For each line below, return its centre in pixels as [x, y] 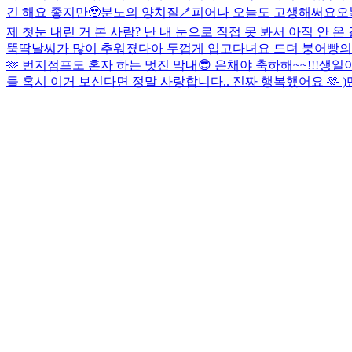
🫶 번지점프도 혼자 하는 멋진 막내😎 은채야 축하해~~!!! [163, 64]
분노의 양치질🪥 [146, 12]
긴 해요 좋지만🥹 [53, 12]
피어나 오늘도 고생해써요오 [270, 12]
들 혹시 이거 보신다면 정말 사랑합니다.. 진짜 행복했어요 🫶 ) [176, 81]
